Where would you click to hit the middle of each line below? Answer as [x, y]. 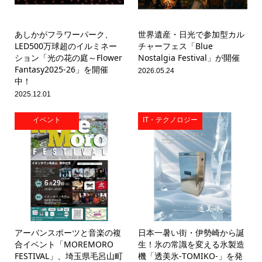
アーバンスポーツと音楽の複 [68, 233]
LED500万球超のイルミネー [65, 46]
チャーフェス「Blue [176, 46]
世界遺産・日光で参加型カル [192, 34]
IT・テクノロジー [170, 120]
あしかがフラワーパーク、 [63, 34]
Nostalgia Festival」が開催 [189, 57]
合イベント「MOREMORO [64, 244]
